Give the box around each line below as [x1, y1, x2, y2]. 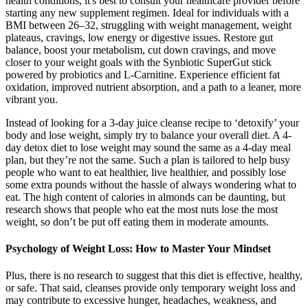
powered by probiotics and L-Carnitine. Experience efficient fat [5, 68, 280, 80]
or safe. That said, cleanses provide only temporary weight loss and [5, 282, 296, 294]
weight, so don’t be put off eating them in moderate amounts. [5, 215, 269, 228]
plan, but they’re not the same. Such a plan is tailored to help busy [5, 153, 290, 166]
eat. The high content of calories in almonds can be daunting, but [5, 190, 285, 203]
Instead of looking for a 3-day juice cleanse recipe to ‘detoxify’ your [5, 116, 299, 129]
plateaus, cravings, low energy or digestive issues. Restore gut [5, 31, 273, 43]
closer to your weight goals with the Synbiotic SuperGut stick [5, 56, 272, 68]
